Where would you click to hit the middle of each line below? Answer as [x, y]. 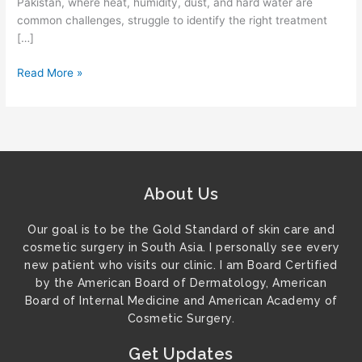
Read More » [50, 72]
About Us [181, 194]
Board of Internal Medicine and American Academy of [181, 301]
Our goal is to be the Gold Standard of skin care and [181, 230]
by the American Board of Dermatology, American [181, 283]
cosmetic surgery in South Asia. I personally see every [181, 248]
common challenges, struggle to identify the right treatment [173, 21]
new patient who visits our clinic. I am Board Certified [181, 265]
